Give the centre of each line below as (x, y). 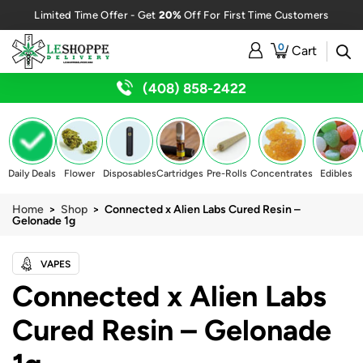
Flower (79, 173)
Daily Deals (32, 173)
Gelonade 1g (44, 220)
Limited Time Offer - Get (96, 15)
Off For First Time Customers (255, 15)
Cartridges (180, 173)
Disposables (130, 173)
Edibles (336, 173)
